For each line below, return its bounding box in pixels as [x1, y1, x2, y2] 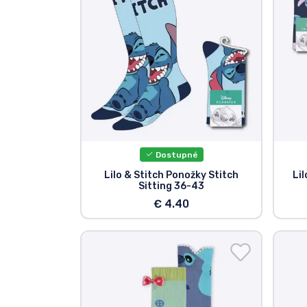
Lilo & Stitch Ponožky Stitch [104, 169, 239, 181]
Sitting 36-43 [138, 180, 205, 192]
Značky [27, 27, 76, 43]
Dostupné [153, 149, 198, 160]
